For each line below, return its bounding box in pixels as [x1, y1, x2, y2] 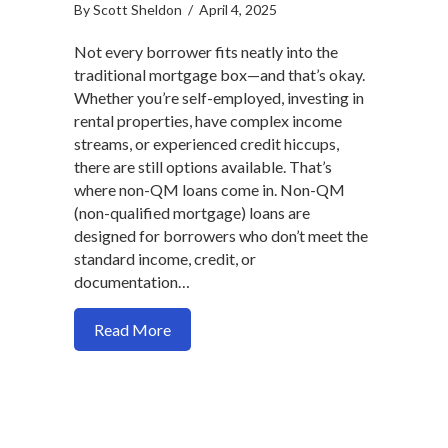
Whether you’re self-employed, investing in [74, 88, 364, 108]
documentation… [74, 272, 190, 292]
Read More [94, 320, 171, 340]
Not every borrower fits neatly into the [74, 42, 338, 62]
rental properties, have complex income [74, 111, 342, 131]
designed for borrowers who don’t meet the [74, 226, 368, 246]
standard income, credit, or [74, 249, 256, 269]
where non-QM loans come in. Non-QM [74, 180, 345, 200]
